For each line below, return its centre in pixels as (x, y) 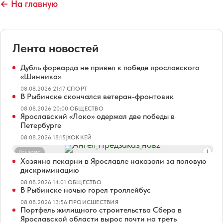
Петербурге (41, 125)
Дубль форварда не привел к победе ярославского (110, 67)
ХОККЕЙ (80, 137)
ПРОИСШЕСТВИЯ (94, 202)
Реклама (30, 152)
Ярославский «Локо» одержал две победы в (98, 116)
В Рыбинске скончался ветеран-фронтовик (97, 96)
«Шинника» (41, 76)
